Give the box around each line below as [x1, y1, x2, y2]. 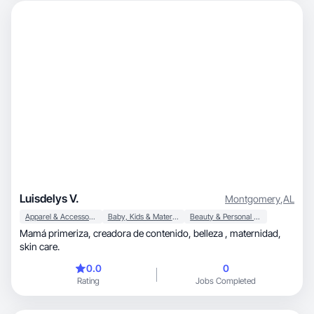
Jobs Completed [196, 275, 256, 286]
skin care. [20, 240, 60, 252]
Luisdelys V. [20, 191, 79, 205]
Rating [77, 275, 100, 286]
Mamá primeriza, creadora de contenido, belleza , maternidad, [20, 227, 193, 239]
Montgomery [225, 192, 280, 205]
